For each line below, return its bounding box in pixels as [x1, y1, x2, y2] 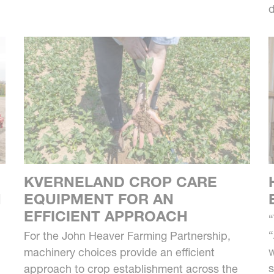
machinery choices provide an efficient [23, 245, 215, 260]
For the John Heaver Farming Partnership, [23, 229, 231, 243]
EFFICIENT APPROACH [23, 207, 188, 226]
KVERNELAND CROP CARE [23, 173, 217, 191]
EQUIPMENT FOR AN [23, 190, 174, 209]
